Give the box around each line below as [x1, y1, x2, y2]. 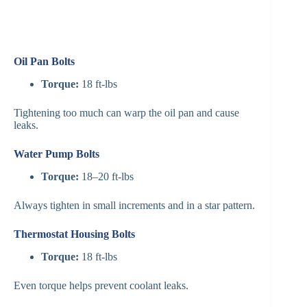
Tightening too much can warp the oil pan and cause [14, 107, 239, 119]
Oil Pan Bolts [14, 56, 75, 68]
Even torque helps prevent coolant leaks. [14, 279, 188, 291]
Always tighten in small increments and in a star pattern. [14, 199, 255, 211]
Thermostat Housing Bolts [14, 228, 135, 240]
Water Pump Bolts [14, 148, 99, 160]
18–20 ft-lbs [79, 171, 134, 182]
